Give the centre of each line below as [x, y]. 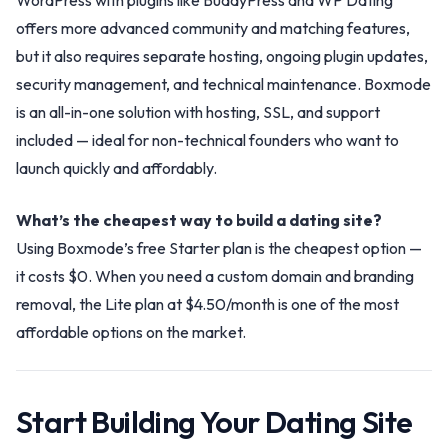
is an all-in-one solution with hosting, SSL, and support [198, 112]
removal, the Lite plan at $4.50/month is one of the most [207, 304]
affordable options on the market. [131, 332]
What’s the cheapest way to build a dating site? [199, 220]
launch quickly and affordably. [116, 168]
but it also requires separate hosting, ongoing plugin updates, [222, 56]
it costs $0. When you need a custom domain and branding [215, 276]
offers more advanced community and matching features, [213, 28]
